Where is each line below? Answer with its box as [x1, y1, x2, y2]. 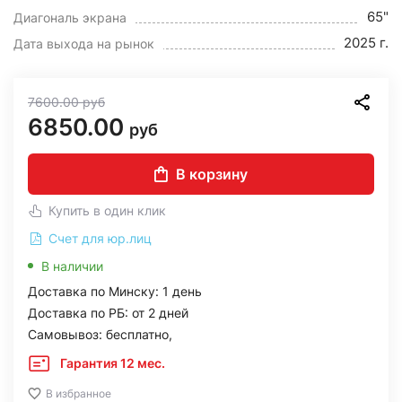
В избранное [46, 387, 111, 400]
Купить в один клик [48, 203, 166, 218]
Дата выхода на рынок [13, 36, 154, 51]
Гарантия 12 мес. [60, 355, 165, 371]
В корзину [176, 165, 248, 183]
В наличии [41, 258, 103, 274]
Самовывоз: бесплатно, [28, 327, 172, 342]
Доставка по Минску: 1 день [28, 284, 202, 299]
